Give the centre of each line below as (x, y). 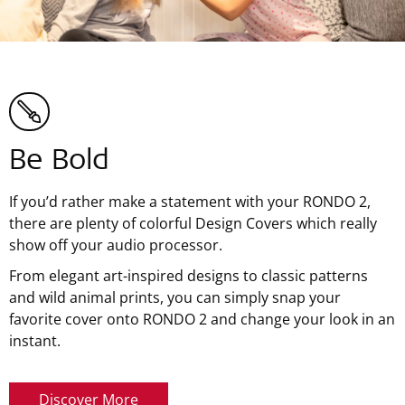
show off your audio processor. (116, 245)
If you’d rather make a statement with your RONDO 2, (190, 201)
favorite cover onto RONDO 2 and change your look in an (202, 319)
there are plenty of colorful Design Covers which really (193, 223)
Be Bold (59, 162)
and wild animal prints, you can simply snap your (175, 297)
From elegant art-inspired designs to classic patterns (188, 275)
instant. (35, 340)
